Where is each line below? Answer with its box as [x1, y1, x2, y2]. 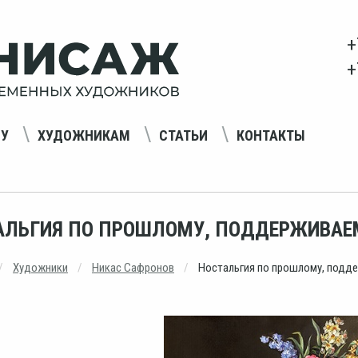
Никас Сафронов [92, 260, 174, 275]
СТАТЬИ [159, 126, 208, 144]
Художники [13, 260, 68, 275]
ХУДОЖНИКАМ [38, 126, 130, 144]
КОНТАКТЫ [237, 126, 305, 144]
